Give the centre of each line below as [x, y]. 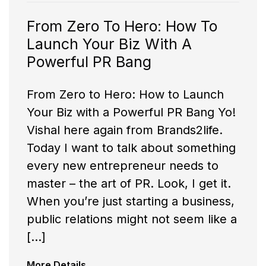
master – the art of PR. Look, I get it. [129, 184]
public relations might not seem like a [132, 219]
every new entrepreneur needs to [123, 166]
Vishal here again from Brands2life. [125, 130]
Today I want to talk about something [131, 148]
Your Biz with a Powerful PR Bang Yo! [131, 113]
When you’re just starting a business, [131, 202]
